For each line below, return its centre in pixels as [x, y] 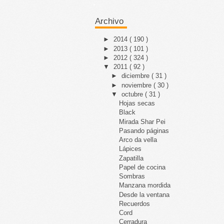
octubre [133, 94]
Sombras [132, 176]
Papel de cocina [142, 167]
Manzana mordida [145, 185]
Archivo [109, 21]
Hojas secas [137, 103]
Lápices [130, 149]
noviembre [137, 85]
